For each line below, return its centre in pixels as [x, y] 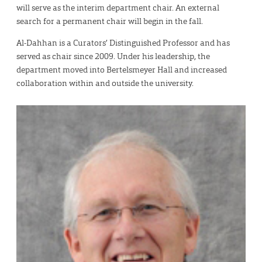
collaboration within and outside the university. [105, 83]
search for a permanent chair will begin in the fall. [110, 21]
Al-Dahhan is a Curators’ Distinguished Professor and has [123, 43]
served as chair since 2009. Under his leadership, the [113, 56]
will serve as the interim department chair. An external [118, 8]
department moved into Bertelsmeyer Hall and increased [122, 70]
